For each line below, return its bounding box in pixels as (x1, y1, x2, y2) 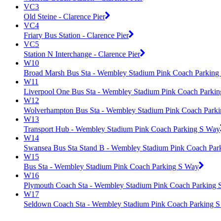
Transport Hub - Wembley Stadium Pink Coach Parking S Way (24, 124, 220, 133)
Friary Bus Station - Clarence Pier (24, 31, 129, 39)
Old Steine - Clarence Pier (24, 12, 105, 21)
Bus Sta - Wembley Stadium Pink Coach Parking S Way (24, 162, 199, 171)
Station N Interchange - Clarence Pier (24, 49, 140, 58)
